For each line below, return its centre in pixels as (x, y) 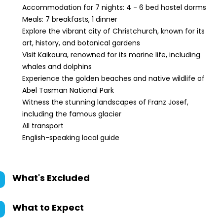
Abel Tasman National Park (68, 90)
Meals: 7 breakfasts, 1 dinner (71, 19)
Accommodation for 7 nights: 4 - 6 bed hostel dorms (114, 7)
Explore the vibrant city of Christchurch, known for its (113, 31)
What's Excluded (51, 178)
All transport (43, 126)
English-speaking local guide (71, 138)
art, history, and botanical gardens (81, 43)
